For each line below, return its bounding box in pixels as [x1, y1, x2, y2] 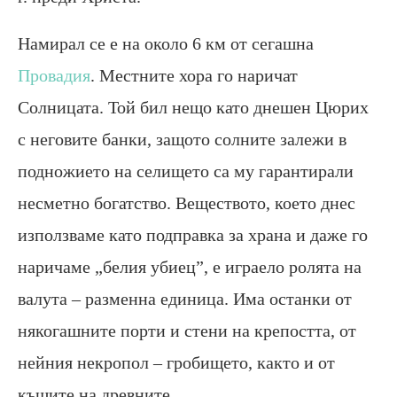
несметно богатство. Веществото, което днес [18, 192, 355, 213]
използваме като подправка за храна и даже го [18, 224, 368, 245]
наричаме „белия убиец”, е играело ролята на [18, 256, 362, 276]
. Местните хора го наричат [90, 65, 298, 85]
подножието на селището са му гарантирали [18, 160, 354, 181]
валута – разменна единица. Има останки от [18, 288, 352, 308]
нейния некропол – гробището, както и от [18, 352, 335, 372]
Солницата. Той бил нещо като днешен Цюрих [18, 97, 369, 117]
